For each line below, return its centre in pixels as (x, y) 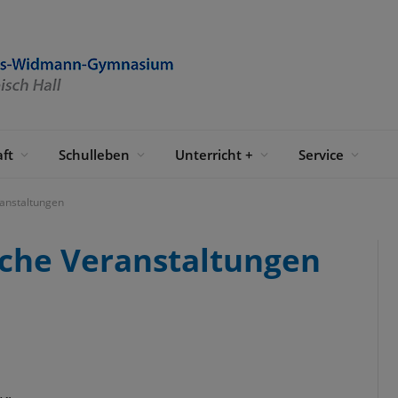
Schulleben (94, 154)
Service (321, 154)
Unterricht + (214, 154)
